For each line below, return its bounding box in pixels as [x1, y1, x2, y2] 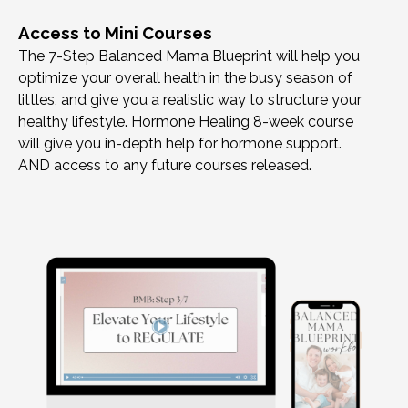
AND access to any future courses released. [18, 157, 311, 175]
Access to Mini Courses [18, 23, 212, 44]
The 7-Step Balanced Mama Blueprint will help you [18, 47, 360, 66]
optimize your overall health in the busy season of [18, 69, 352, 87]
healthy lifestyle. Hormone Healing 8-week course [18, 113, 353, 131]
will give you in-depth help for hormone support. [18, 135, 342, 153]
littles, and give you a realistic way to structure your [18, 91, 362, 109]
